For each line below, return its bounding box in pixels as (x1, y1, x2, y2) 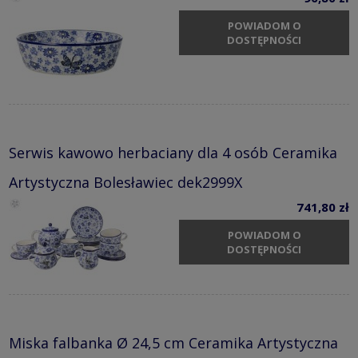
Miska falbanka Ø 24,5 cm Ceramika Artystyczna (9, 332, 338, 352)
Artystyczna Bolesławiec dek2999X (9, 172, 242, 192)
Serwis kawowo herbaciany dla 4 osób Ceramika (9, 142, 337, 162)
